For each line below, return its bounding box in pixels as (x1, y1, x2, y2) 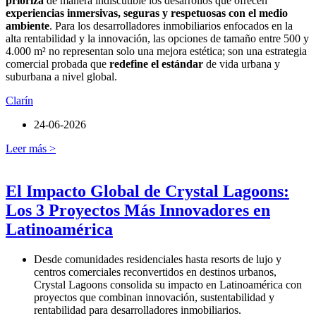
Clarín (6, 95, 33, 107)
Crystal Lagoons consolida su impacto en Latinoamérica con (34, 279, 302, 291)
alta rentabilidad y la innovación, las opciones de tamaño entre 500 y (6, 32, 309, 45)
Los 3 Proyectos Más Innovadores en (6, 201, 270, 220)
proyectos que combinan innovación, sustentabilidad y (34, 291, 274, 304)
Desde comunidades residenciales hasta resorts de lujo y (34, 253, 281, 266)
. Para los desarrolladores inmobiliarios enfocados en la (49, 20, 293, 32)
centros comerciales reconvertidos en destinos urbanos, (34, 266, 276, 279)
